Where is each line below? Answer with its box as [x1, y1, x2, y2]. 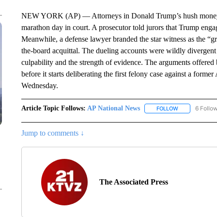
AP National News [87, 105, 140, 112]
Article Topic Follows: [21, 105, 86, 112]
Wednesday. [21, 81, 58, 90]
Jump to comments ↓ [21, 129, 84, 138]
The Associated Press [99, 178, 168, 186]
